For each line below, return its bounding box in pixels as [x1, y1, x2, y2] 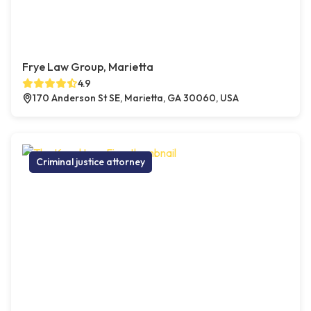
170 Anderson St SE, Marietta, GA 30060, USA [33, 92, 239, 105]
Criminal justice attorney [36, 155, 145, 169]
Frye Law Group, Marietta [22, 60, 153, 74]
